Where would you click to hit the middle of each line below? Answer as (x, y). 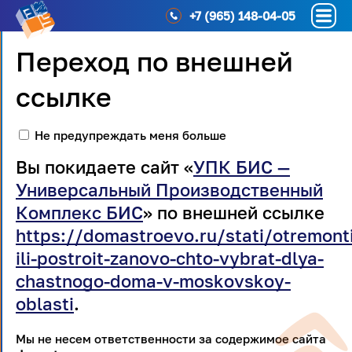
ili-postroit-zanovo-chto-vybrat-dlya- (170, 258)
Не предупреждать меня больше (130, 135)
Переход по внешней (154, 61)
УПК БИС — (242, 167)
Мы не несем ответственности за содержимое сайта (171, 339)
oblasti (45, 304)
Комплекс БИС (79, 213)
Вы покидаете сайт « (104, 167)
